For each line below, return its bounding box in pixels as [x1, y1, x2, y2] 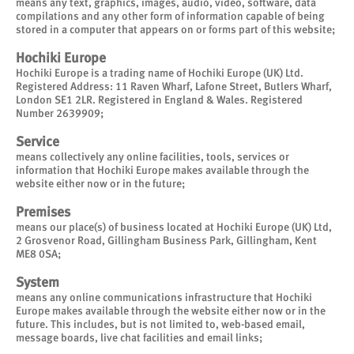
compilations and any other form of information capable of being [16, 9, 325, 22]
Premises [16, 204, 70, 220]
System [16, 274, 59, 290]
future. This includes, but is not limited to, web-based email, [16, 318, 305, 330]
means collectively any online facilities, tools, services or [16, 150, 289, 163]
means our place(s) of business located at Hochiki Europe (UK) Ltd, [16, 220, 332, 233]
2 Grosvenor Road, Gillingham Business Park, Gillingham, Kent [16, 234, 317, 247]
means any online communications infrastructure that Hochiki [16, 291, 312, 303]
